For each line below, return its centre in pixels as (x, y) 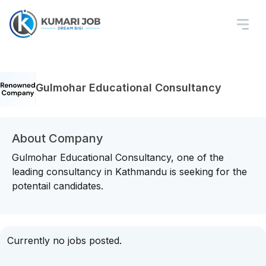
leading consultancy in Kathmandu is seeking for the (129, 172)
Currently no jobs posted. (64, 240)
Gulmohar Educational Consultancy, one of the (118, 157)
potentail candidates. (58, 186)
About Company (58, 138)
